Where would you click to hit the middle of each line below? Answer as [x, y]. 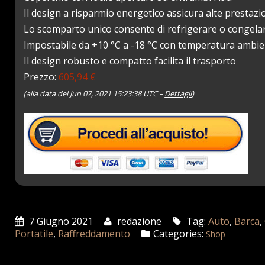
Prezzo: [41, 77]
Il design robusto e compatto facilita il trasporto [130, 61]
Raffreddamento [94, 234]
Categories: [179, 234]
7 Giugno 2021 [60, 221]
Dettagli [178, 93]
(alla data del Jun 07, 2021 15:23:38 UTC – [94, 93]
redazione [138, 221]
